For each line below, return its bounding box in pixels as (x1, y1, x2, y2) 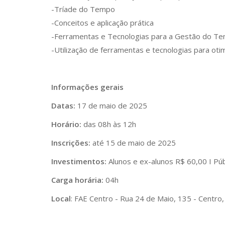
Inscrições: (51, 138, 90, 148)
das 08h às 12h (81, 119, 136, 129)
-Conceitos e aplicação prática (51, 18, 154, 28)
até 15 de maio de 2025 (90, 138, 176, 148)
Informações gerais (51, 82, 124, 92)
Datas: (51, 100, 75, 110)
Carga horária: (51, 175, 103, 185)
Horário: (51, 119, 81, 129)
